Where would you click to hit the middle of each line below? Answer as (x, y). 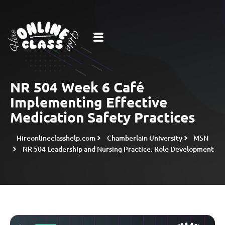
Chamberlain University (144, 138)
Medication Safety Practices (103, 117)
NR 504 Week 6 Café (77, 87)
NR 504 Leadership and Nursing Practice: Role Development (118, 149)
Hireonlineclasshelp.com (56, 138)
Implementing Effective (89, 102)
